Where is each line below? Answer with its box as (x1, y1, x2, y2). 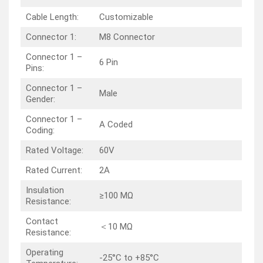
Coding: (25, 124, 55, 136)
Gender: (25, 93, 55, 104)
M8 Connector (99, 31, 155, 42)
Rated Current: (25, 164, 82, 176)
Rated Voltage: (25, 144, 83, 156)
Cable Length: (25, 11, 79, 22)
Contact (25, 215, 58, 227)
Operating (25, 247, 63, 258)
